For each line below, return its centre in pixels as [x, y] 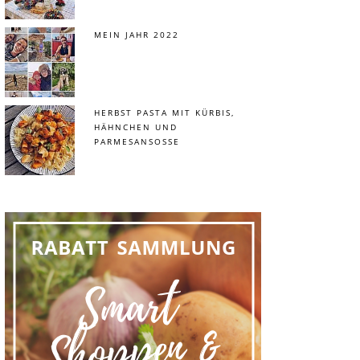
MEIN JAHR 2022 [137, 35]
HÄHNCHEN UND [136, 127]
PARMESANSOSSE [134, 141]
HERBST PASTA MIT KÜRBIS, [164, 112]
